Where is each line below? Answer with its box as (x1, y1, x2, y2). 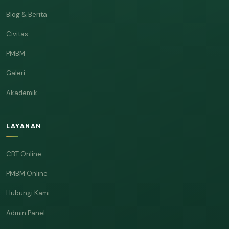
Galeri (6, 68, 25, 78)
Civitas (6, 29, 28, 38)
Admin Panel (6, 208, 45, 217)
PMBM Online (6, 169, 48, 178)
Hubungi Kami (6, 189, 50, 198)
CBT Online (6, 149, 41, 158)
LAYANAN (6, 122, 41, 130)
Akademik (6, 88, 37, 97)
